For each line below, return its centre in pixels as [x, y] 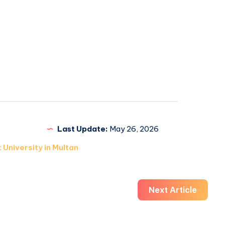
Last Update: [82, 129]
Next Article [173, 190]
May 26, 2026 [133, 129]
